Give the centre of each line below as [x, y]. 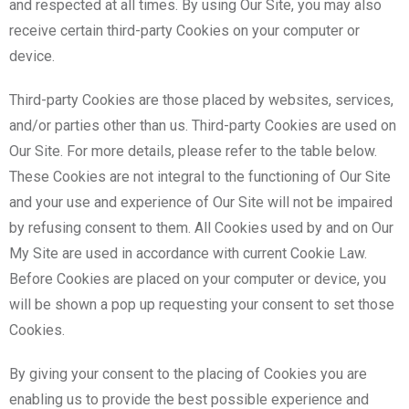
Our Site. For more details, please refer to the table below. [193, 151]
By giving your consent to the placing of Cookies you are [188, 373]
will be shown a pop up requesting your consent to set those [202, 304]
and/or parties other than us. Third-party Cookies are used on [203, 125]
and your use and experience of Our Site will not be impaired [201, 202]
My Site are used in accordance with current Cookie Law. [188, 253]
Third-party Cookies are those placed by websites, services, [201, 100]
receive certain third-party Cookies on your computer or [184, 30]
